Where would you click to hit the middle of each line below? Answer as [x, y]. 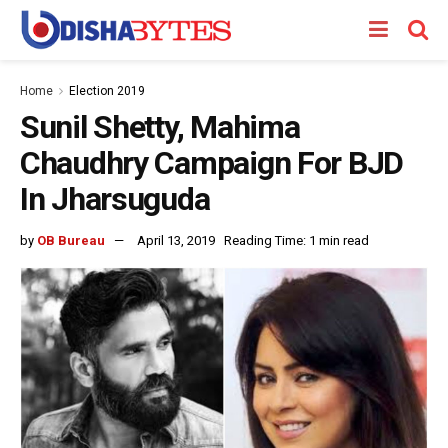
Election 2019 [107, 91]
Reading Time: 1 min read [296, 240]
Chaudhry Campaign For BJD [211, 163]
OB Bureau [71, 240]
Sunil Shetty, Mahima [160, 127]
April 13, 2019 [176, 240]
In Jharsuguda [115, 199]
